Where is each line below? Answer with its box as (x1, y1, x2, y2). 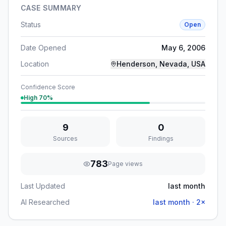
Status (21, 20, 41, 29)
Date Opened (21, 43, 66, 52)
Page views (108, 160, 143, 167)
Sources (53, 135, 78, 142)
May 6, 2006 (161, 43, 205, 52)
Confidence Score (21, 83, 75, 91)
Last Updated (21, 182, 65, 190)
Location (21, 60, 49, 68)
